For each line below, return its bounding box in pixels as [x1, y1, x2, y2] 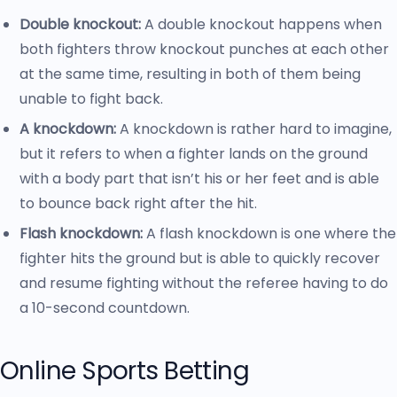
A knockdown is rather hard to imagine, [116, 119, 392, 139]
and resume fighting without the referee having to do [19, 273, 388, 293]
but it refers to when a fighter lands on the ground [19, 144, 368, 164]
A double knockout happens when [144, 14, 382, 35]
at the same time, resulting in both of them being [19, 64, 361, 84]
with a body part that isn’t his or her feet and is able [19, 168, 379, 189]
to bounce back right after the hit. [19, 193, 257, 214]
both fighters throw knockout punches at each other [19, 39, 389, 59]
